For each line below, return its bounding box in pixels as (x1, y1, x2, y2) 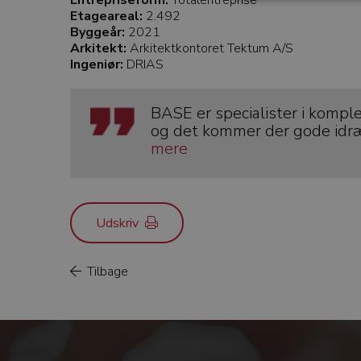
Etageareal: (70, 6, 143, 25)
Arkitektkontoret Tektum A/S (127, 39, 293, 57)
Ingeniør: (70, 55, 123, 73)
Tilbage (84, 262, 128, 280)
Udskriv (96, 214, 145, 232)
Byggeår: (70, 23, 125, 41)
